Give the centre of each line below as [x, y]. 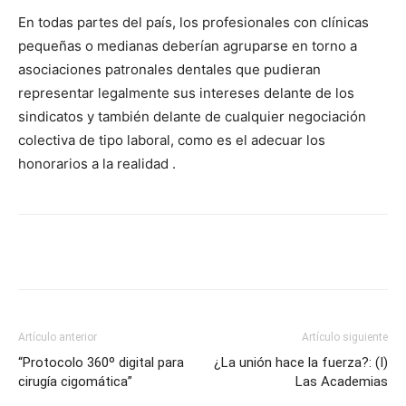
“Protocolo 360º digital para [101, 362]
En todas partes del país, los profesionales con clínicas [193, 22]
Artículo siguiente [345, 337]
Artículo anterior [58, 337]
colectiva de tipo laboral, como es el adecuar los [172, 140]
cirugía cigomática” [75, 382]
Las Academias [342, 382]
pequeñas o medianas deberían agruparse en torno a [188, 46]
